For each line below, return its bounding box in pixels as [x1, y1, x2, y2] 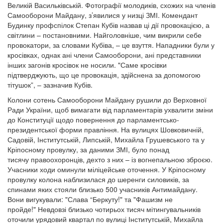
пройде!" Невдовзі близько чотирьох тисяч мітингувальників [7, 204, 201, 214]
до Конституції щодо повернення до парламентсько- [7, 114, 179, 124]
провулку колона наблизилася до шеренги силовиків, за [7, 174, 189, 184]
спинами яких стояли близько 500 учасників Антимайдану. [7, 184, 198, 194]
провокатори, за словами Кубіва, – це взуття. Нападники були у [7, 40, 215, 50]
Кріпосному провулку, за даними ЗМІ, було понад [7, 144, 169, 154]
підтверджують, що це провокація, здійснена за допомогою [7, 70, 201, 80]
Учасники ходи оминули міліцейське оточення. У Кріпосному [7, 164, 206, 174]
